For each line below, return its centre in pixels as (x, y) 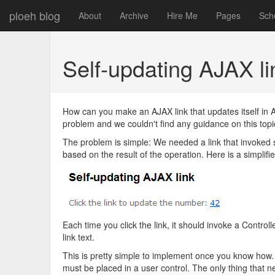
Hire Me (182, 15)
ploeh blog (35, 15)
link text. (79, 237)
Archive (134, 15)
